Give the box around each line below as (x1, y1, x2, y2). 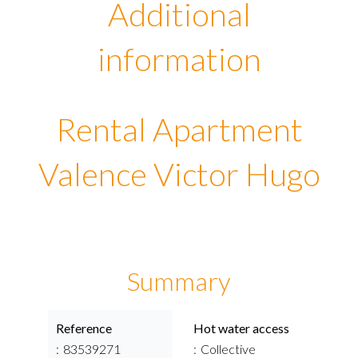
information (97, 40, 261, 78)
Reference (56, 320, 112, 336)
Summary (127, 265, 231, 296)
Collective (201, 341, 256, 356)
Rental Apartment (55, 110, 303, 149)
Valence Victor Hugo (38, 155, 320, 193)
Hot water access (193, 320, 289, 336)
